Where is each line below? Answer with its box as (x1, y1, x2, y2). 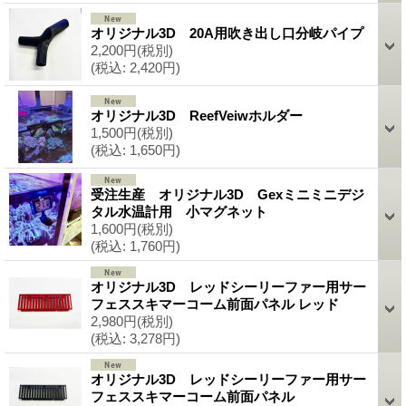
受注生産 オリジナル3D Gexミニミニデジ (91, 186, 364, 202)
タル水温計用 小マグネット (91, 203, 267, 219)
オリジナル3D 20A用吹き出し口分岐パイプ (91, 24, 363, 41)
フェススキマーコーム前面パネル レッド (91, 295, 339, 312)
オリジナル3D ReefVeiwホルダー (91, 107, 303, 123)
